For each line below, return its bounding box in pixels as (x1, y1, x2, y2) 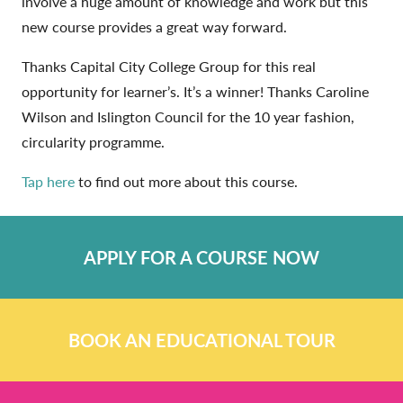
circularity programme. (22, 130, 165, 152)
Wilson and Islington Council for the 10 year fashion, (22, 105, 354, 127)
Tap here (22, 170, 75, 192)
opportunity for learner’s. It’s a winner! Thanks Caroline (22, 80, 369, 102)
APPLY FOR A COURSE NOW (84, 244, 319, 270)
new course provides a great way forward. (22, 15, 287, 37)
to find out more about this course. (75, 170, 298, 192)
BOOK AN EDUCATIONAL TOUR (67, 327, 336, 353)
